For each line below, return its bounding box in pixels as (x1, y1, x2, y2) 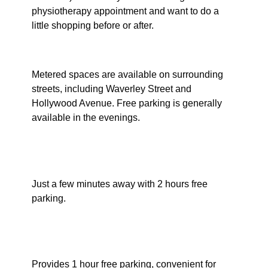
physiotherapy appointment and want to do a (31, 6, 219, 17)
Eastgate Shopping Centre (31, 214, 198, 231)
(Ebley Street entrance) (31, 231, 178, 248)
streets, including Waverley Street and (31, 84, 191, 95)
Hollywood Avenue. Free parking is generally (31, 98, 222, 109)
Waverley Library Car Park (31, 133, 198, 150)
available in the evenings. (31, 112, 140, 123)
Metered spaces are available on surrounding (31, 69, 223, 80)
